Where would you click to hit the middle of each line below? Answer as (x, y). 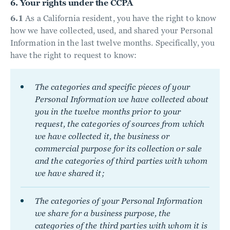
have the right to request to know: (74, 55)
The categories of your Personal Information (119, 201)
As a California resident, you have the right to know (120, 18)
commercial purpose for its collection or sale (119, 149)
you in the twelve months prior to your (108, 112)
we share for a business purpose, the (103, 213)
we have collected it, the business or (102, 136)
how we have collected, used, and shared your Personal (112, 31)
